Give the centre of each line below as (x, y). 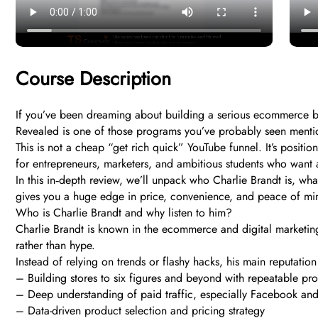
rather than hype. (55, 246)
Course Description (93, 79)
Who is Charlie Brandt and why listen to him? (124, 213)
